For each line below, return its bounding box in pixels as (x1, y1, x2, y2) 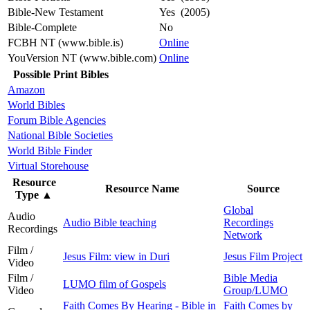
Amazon (8, 83, 45, 95)
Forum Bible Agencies (8, 113, 106, 126)
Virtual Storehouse (8, 159, 89, 172)
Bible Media (224, 271, 277, 284)
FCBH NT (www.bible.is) (8, 36, 123, 48)
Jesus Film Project (224, 250, 302, 262)
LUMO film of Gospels (63, 277, 166, 290)
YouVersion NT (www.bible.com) (8, 51, 156, 64)
